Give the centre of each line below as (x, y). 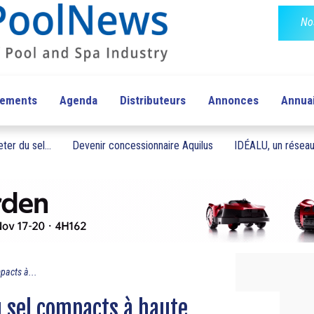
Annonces (233, 101)
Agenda (78, 101)
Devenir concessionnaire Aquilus (143, 146)
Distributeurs (152, 101)
